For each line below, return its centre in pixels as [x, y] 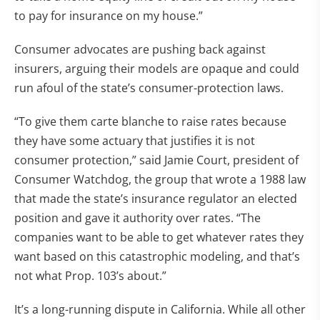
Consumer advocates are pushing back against [140, 49]
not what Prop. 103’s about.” [90, 276]
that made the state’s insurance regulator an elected [156, 199]
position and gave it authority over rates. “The [137, 218]
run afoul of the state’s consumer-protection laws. [149, 88]
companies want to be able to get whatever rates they [159, 237]
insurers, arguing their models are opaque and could [157, 69]
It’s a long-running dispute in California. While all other [160, 309]
